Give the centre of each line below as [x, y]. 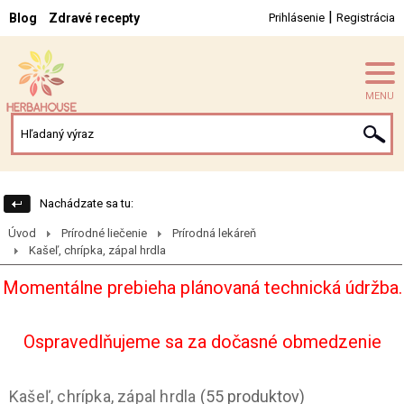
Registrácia [366, 18]
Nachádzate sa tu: [87, 203]
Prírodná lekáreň [215, 233]
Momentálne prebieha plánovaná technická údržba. [202, 288]
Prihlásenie [297, 18]
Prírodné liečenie [105, 233]
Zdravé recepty [94, 18]
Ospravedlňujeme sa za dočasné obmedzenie [202, 342]
